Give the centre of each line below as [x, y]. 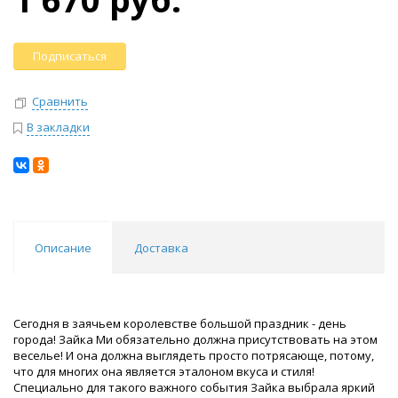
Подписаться [70, 56]
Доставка [161, 247]
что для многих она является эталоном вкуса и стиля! [164, 371]
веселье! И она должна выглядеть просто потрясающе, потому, [194, 355]
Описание [63, 247]
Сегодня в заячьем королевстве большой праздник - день [180, 323]
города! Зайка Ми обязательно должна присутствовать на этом [195, 339]
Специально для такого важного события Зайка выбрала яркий [194, 387]
